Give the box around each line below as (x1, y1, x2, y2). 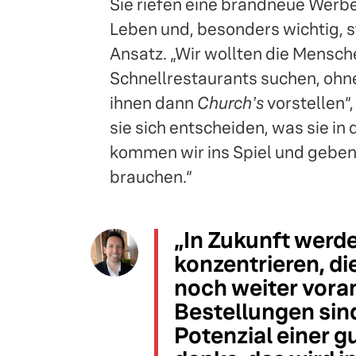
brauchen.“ (110, 165, 192, 188)
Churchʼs (197, 91, 264, 114)
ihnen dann (110, 91, 197, 114)
